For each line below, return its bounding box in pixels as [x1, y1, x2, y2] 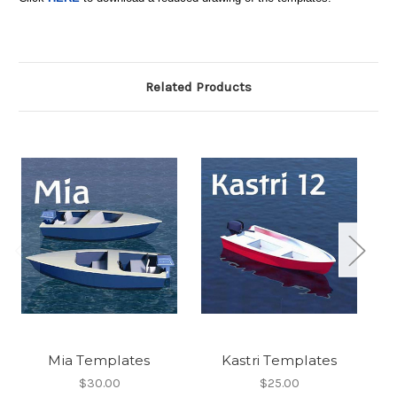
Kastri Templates [221, 352, 338, 370]
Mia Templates [48, 352, 151, 370]
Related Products [145, 79, 252, 96]
